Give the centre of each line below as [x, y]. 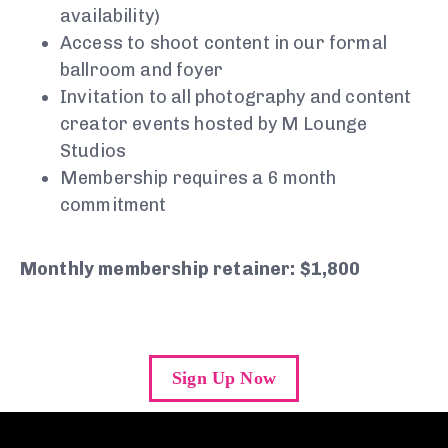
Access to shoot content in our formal [223, 43]
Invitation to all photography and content [236, 97]
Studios [93, 151]
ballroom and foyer [141, 70]
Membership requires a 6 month [198, 178]
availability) [110, 16]
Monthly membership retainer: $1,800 [190, 269]
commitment [113, 205]
